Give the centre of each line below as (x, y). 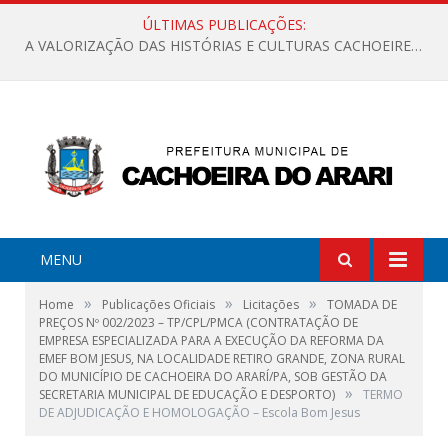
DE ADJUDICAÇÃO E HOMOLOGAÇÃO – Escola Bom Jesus (199, 412)
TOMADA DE (362, 304)
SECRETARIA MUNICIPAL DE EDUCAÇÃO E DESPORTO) (187, 394)
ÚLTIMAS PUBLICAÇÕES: (224, 24)
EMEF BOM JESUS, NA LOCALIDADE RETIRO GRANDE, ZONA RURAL (222, 358)
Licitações (271, 304)
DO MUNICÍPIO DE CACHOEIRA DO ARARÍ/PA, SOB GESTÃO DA (213, 376)
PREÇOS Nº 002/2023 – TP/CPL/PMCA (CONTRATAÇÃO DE (198, 322)
